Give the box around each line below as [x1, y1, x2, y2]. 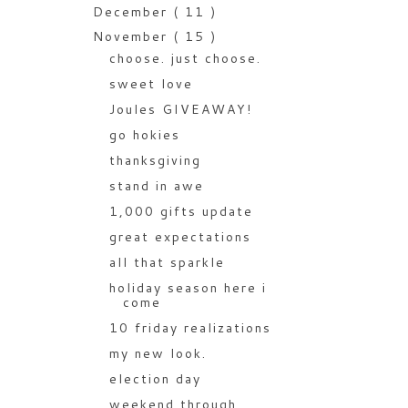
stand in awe [108, 177, 204, 196]
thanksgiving [108, 151, 201, 170]
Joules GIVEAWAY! [108, 100, 252, 119]
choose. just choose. [108, 49, 261, 68]
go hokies [108, 126, 180, 145]
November [92, 26, 173, 46]
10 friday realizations [108, 319, 271, 338]
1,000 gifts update [108, 202, 253, 221]
